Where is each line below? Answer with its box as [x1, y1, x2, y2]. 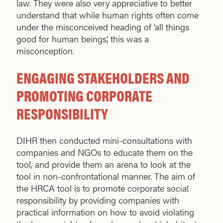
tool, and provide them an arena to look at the [16, 158, 191, 171]
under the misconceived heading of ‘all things [16, 20, 189, 33]
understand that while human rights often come [16, 8, 199, 21]
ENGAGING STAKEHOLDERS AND [16, 67, 190, 89]
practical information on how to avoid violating [16, 206, 194, 219]
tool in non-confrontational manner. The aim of [16, 170, 195, 183]
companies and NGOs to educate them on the [16, 146, 193, 159]
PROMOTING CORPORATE [16, 85, 152, 107]
